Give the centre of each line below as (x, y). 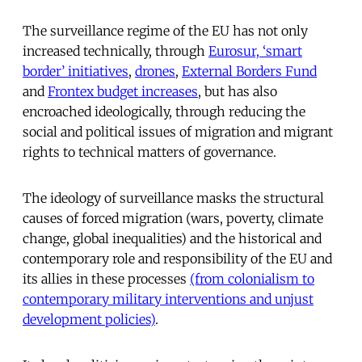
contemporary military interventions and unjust (168, 299)
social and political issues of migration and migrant (178, 132)
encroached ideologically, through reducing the (164, 112)
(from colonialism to (252, 279)
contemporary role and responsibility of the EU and (177, 259)
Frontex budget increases (123, 92)
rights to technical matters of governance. (149, 152)
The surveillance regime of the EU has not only (165, 31)
